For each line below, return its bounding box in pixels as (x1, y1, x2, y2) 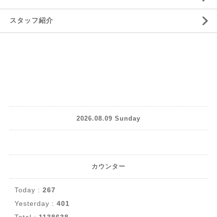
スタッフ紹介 (10, 16, 53, 24)
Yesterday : (15, 200, 57, 207)
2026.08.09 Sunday (77, 114, 140, 122)
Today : (15, 186, 43, 194)
